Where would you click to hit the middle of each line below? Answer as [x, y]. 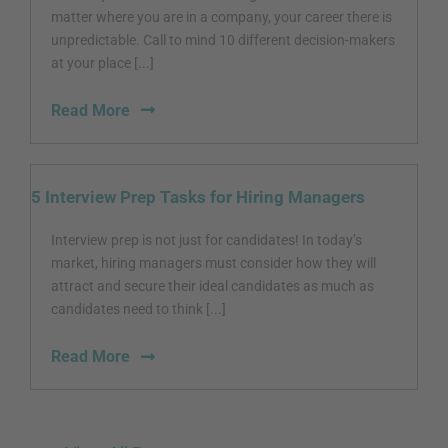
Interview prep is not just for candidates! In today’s [206, 241]
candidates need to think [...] [138, 310]
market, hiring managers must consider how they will [213, 264]
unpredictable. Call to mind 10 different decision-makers [222, 40]
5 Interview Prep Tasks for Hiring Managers [197, 197]
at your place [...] [102, 63]
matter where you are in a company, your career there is [221, 17]
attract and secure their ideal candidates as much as [212, 287]
